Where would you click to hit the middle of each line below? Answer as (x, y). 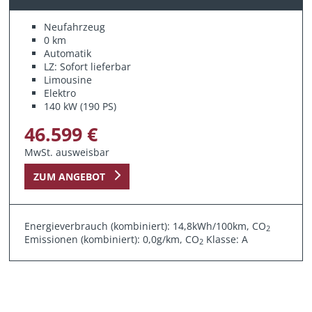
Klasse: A (226, 239)
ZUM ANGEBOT (69, 176)
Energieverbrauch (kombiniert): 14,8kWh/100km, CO (146, 226)
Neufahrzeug (75, 26)
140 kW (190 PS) (80, 106)
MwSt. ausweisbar (67, 152)
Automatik (68, 53)
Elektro (60, 93)
